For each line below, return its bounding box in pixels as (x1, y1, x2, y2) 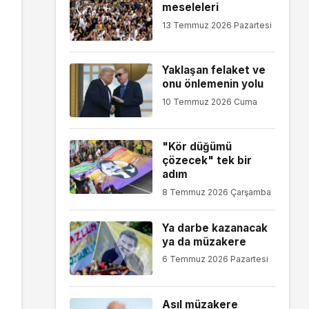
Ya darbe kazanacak (161, 221, 268, 235)
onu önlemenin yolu (161, 77, 263, 91)
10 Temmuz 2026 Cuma (161, 96, 257, 107)
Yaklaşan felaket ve (161, 63, 266, 77)
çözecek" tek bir (161, 154, 252, 168)
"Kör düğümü (161, 140, 232, 154)
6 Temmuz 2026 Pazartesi (161, 254, 268, 265)
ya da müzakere (161, 235, 246, 248)
